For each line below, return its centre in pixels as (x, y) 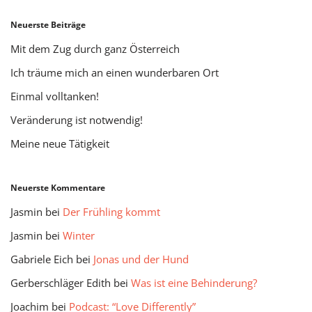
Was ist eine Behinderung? (194, 282)
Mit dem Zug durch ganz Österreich (95, 48)
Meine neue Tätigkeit (60, 143)
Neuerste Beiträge (48, 24)
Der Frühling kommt (111, 211)
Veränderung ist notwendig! (77, 119)
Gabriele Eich (42, 259)
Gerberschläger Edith (61, 282)
